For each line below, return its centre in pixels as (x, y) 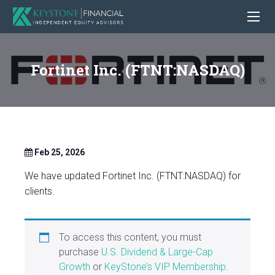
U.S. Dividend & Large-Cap (157, 252)
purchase (80, 252)
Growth (75, 267)
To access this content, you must (130, 238)
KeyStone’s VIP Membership (165, 267)
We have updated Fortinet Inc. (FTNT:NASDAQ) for (133, 176)
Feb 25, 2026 (59, 153)
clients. (40, 192)
